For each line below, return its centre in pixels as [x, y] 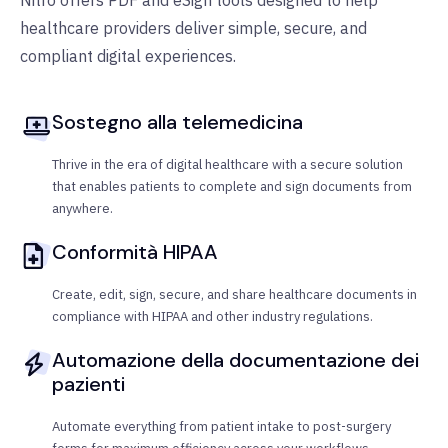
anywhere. [82, 209]
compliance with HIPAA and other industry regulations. [212, 317]
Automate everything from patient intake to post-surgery [221, 427]
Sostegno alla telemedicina [177, 122]
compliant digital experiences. [128, 56]
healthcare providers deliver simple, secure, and [193, 28]
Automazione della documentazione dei [235, 360]
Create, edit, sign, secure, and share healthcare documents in [234, 295]
